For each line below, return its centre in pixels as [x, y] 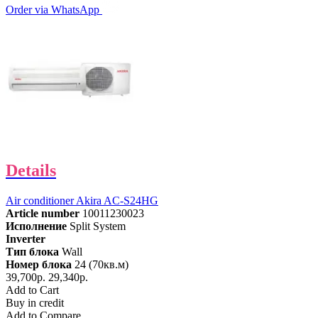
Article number [43, 213]
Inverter [26, 238]
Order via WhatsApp [54, 10]
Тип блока [32, 251]
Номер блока [39, 264]
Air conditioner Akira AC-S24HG [82, 200]
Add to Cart [32, 290]
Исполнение [36, 226]
